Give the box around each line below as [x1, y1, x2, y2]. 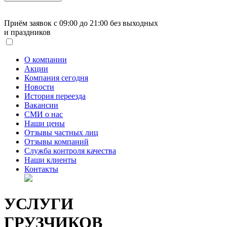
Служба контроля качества [24, 146, 116, 155]
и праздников [4, 28, 51, 36]
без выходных [110, 19, 158, 27]
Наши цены [24, 119, 65, 128]
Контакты [24, 165, 58, 173]
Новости [24, 83, 54, 91]
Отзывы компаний [24, 137, 89, 146]
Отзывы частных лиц [24, 128, 98, 137]
